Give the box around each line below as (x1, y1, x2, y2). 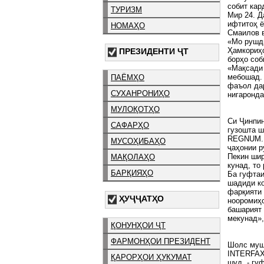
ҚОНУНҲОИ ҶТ (111, 220, 166, 230)
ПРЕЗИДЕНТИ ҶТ (119, 46, 189, 56)
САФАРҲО (111, 121, 149, 130)
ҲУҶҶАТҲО (119, 194, 164, 204)
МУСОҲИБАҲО (111, 137, 166, 146)
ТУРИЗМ (111, 5, 142, 14)
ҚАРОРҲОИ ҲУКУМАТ (111, 252, 192, 262)
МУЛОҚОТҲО (111, 105, 160, 114)
